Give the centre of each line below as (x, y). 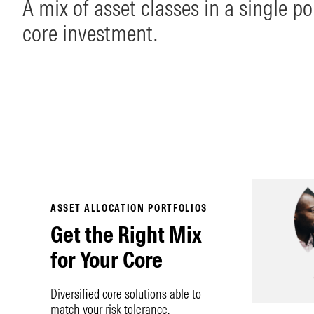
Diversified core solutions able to (126, 294)
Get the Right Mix (126, 234)
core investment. (90, 33)
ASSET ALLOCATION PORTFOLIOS (129, 209)
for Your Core (107, 260)
